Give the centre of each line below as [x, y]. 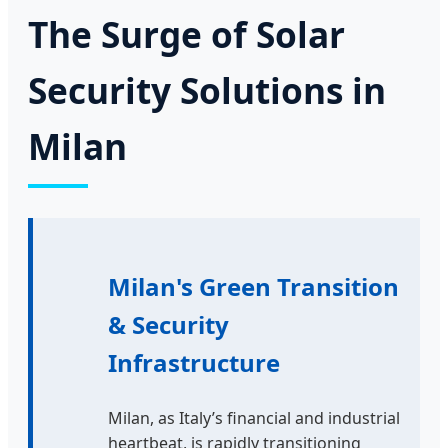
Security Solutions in [207, 90]
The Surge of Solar [186, 34]
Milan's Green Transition [253, 287]
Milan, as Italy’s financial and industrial [254, 418]
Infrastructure [194, 363]
